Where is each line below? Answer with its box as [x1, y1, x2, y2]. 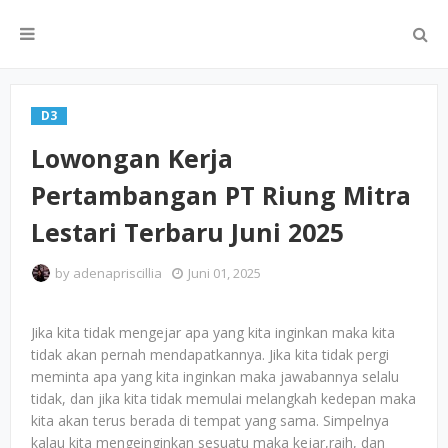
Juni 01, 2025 [188, 264, 261, 282]
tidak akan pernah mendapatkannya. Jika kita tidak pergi [31, 345, 389, 364]
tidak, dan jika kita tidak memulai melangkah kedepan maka [31, 389, 416, 408]
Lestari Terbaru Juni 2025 [31, 215, 344, 249]
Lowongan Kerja [31, 141, 233, 175]
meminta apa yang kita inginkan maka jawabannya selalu [31, 367, 399, 386]
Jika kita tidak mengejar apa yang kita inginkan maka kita [31, 323, 395, 342]
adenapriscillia [73, 264, 162, 282]
